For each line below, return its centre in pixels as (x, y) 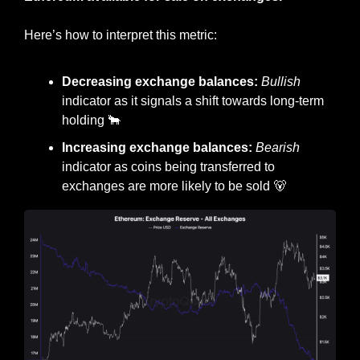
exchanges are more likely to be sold (168, 186)
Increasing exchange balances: (159, 148)
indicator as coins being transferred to (168, 167)
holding (85, 121)
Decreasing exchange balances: (162, 82)
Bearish (278, 148)
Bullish (281, 82)
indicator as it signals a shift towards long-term (193, 101)
